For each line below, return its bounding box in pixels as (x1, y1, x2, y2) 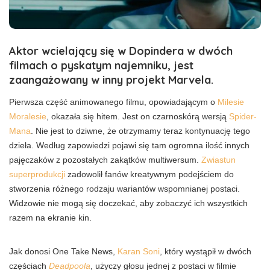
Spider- (229, 111, 257, 122)
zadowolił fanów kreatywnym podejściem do (65, 169, 234, 180)
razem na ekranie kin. (9, 213, 92, 223)
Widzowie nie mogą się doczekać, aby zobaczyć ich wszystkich (9, 198, 248, 209)
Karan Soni (118, 246, 160, 257)
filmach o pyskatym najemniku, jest (9, 58, 193, 73)
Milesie (218, 97, 244, 107)
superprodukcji (9, 169, 65, 180)
